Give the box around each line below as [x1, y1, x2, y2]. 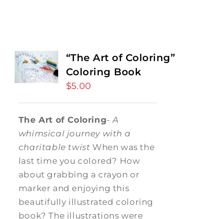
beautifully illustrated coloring [18, 197, 153, 207]
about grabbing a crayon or [18, 170, 140, 179]
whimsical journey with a [18, 129, 131, 138]
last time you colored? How [18, 156, 140, 166]
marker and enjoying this [18, 183, 130, 193]
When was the [90, 142, 155, 152]
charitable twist [18, 142, 90, 152]
